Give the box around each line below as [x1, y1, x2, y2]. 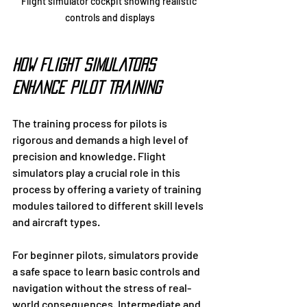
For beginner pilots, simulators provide [12, 248, 201, 262]
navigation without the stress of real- [12, 281, 191, 295]
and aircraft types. [12, 215, 100, 229]
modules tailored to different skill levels [12, 199, 206, 212]
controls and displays [64, 12, 155, 24]
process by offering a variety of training [12, 182, 204, 196]
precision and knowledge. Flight [12, 149, 168, 163]
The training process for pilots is [12, 116, 169, 130]
